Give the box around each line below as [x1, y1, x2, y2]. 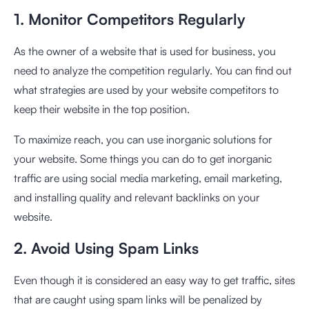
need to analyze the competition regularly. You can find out [14, 63, 292, 77]
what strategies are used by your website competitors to [14, 82, 279, 97]
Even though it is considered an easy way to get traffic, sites [14, 272, 295, 287]
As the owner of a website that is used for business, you [14, 43, 276, 58]
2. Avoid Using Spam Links [14, 238, 199, 257]
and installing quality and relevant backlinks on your [14, 190, 260, 204]
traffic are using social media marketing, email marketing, [14, 170, 282, 185]
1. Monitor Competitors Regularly [14, 9, 246, 28]
